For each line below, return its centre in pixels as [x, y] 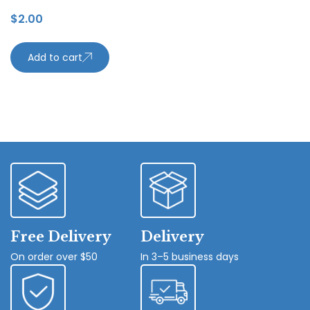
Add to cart [55, 57]
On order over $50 [54, 256]
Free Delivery [61, 236]
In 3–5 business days [190, 256]
